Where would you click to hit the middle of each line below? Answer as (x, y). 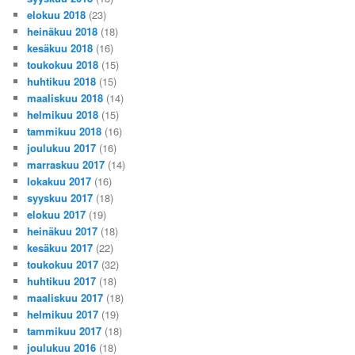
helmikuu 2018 (63, 114)
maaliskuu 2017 (65, 297)
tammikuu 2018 (65, 131)
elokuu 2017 (57, 214)
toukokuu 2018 (63, 64)
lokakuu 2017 (59, 181)
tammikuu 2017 (65, 330)
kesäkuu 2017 (60, 247)
